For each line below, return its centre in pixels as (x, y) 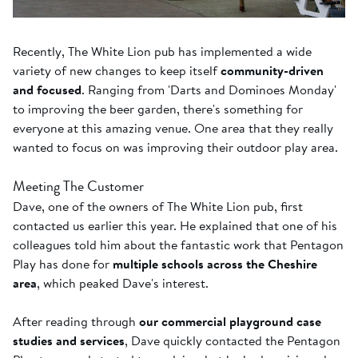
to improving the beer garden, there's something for (158, 109)
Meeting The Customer (78, 187)
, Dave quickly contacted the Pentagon (233, 341)
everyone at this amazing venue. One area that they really (173, 128)
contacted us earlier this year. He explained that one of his (175, 226)
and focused (47, 90)
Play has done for (63, 264)
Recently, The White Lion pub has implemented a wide (162, 52)
